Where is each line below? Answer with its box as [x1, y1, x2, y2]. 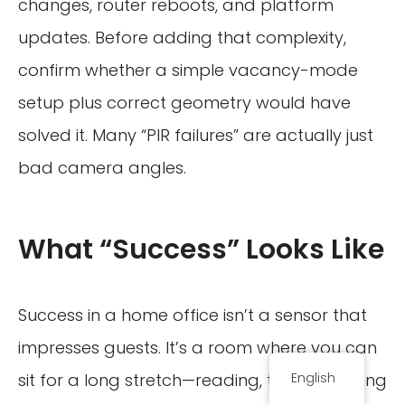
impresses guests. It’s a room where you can [18, 335, 377, 359]
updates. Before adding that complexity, [18, 25, 346, 49]
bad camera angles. [18, 155, 186, 179]
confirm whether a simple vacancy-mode [18, 58, 358, 81]
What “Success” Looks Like [18, 230, 384, 268]
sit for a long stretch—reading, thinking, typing [18, 368, 387, 391]
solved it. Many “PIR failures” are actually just [18, 123, 373, 146]
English [291, 369, 336, 387]
